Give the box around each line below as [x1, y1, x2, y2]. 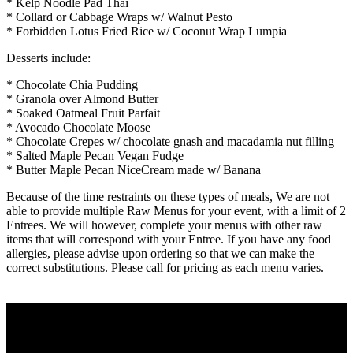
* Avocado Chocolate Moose [6, 120, 150, 134]
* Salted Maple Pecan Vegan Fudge [6, 148, 184, 162]
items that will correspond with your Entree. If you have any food [6, 232, 331, 246]
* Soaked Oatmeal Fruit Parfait [6, 106, 160, 120]
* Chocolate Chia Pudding [6, 77, 138, 91]
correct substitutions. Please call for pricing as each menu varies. [6, 260, 324, 274]
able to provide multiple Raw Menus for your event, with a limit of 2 [6, 203, 346, 217]
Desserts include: [6, 50, 91, 65]
